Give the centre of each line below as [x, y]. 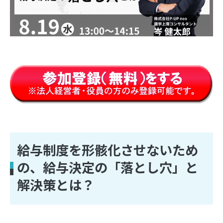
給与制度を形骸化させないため [108, 150]
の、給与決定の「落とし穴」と [108, 167]
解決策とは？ [56, 185]
